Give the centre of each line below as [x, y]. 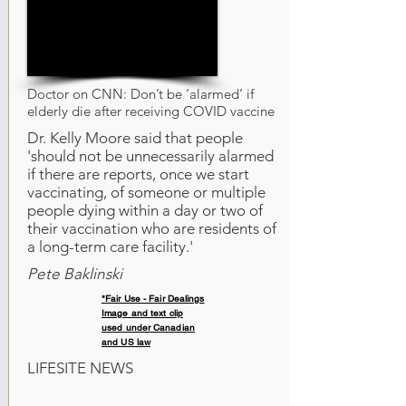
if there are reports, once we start [138, 174]
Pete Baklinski [75, 274]
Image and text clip [142, 313]
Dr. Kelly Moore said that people [135, 138]
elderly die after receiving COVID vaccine [151, 111]
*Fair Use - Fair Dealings [153, 299]
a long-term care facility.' [110, 246]
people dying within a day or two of [145, 210]
